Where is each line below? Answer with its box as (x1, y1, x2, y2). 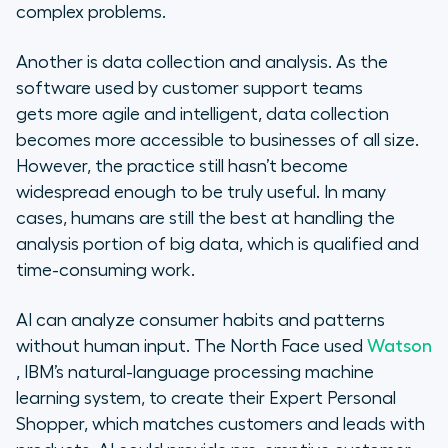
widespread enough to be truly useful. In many (16, 183, 386, 202)
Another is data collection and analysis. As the (16, 53, 388, 72)
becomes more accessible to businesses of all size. (16, 131, 419, 150)
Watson (367, 337, 432, 356)
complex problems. (16, 3, 166, 22)
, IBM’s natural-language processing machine (16, 363, 374, 382)
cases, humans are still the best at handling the (16, 209, 395, 228)
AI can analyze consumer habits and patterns (16, 311, 385, 330)
